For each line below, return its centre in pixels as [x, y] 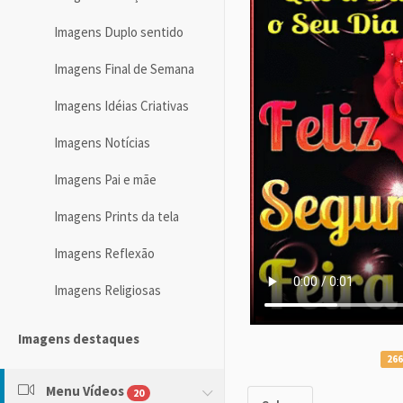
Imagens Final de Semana [124, 69]
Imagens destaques [79, 339]
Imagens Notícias [102, 143]
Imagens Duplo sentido [119, 32]
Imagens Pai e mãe [105, 180]
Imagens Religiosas [107, 291]
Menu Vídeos [85, 391]
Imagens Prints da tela [116, 217]
